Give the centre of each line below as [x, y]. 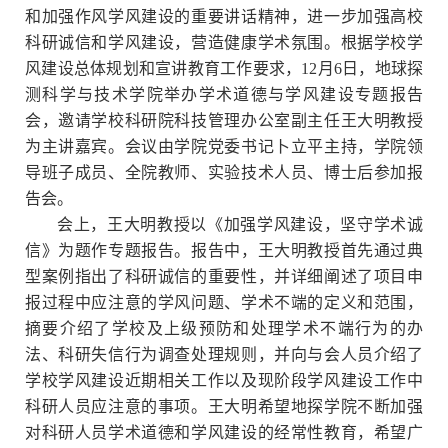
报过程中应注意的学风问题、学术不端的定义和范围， [224, 302]
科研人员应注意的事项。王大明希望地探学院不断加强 [224, 406]
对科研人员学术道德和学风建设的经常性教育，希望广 [224, 432]
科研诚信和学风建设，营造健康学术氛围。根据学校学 [224, 42]
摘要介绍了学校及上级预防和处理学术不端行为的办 [224, 328]
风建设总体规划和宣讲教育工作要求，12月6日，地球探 [224, 68]
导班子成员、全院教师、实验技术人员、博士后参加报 [224, 172]
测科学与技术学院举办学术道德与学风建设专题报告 [224, 94]
